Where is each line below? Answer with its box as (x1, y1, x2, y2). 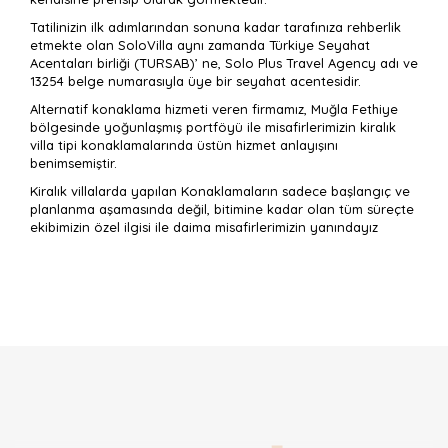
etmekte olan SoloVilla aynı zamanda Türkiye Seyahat (30, 37, 370, 54)
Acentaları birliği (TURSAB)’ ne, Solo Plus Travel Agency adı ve (30, 55, 418, 72)
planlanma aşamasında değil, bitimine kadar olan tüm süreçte (30, 201, 414, 218)
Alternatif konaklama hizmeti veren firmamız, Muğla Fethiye (30, 101, 398, 118)
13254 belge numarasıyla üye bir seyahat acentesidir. (30, 73, 361, 90)
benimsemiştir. (30, 155, 117, 172)
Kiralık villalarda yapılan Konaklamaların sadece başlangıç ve (30, 183, 410, 200)
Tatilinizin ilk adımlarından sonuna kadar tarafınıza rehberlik (30, 19, 401, 36)
